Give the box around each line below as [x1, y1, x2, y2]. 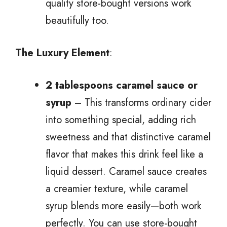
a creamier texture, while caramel [46, 181, 188, 196]
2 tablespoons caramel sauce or [46, 78, 198, 93]
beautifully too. [46, 13, 109, 28]
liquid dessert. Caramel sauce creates [46, 164, 207, 179]
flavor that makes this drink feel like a [46, 146, 203, 162]
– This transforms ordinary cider [71, 95, 211, 110]
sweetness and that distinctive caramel [46, 129, 211, 144]
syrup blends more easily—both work [46, 198, 201, 213]
